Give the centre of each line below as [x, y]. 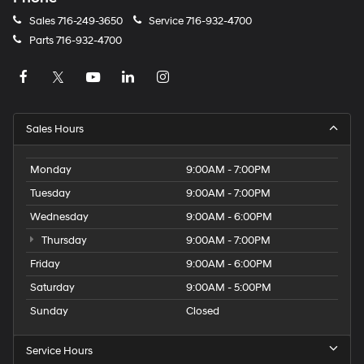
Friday [45, 264]
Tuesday [50, 193]
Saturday [52, 287]
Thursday [63, 240]
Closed [203, 311]
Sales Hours [55, 129]
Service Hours [59, 351]
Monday [51, 169]
